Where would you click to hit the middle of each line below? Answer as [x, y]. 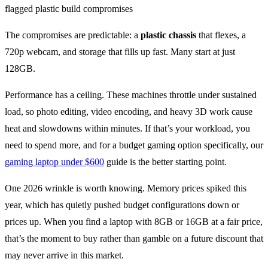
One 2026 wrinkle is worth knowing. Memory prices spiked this [126, 188]
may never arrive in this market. [64, 255]
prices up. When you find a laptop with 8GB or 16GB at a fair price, [134, 221]
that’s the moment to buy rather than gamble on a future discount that [134, 238]
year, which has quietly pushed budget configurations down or [122, 205]
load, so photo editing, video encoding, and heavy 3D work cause [129, 111]
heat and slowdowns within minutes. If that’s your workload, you [127, 128]
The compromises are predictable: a [73, 35]
